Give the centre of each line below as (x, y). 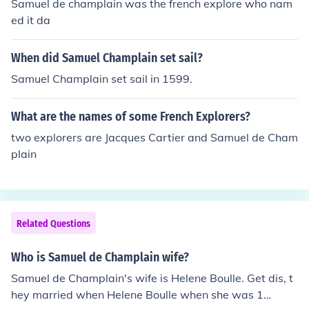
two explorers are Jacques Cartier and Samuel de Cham (154, 137)
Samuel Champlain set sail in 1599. (102, 79)
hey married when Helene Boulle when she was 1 (137, 295)
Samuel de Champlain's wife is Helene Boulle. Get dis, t (152, 278)
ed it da (31, 20)
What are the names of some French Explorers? (131, 117)
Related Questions (53, 224)
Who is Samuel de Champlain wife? (100, 257)
